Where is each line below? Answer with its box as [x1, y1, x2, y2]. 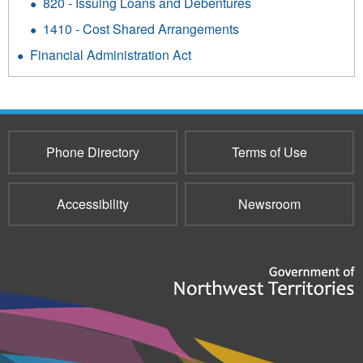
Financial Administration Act [30, 45, 191, 64]
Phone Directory [46, 142, 139, 161]
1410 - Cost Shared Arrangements [43, 19, 239, 38]
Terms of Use [231, 142, 307, 161]
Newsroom [237, 194, 301, 213]
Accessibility [57, 194, 129, 213]
